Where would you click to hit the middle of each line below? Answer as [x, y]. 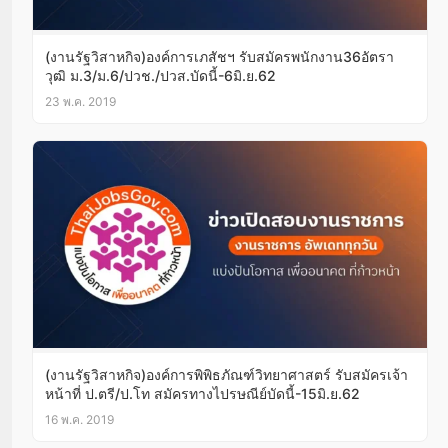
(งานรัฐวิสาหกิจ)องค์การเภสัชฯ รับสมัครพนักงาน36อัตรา [219, 56]
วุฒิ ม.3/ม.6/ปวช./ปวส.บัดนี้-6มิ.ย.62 [160, 75]
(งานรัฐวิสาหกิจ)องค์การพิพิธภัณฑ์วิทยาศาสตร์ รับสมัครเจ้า [226, 374]
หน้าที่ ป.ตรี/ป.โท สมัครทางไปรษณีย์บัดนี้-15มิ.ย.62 [202, 393]
